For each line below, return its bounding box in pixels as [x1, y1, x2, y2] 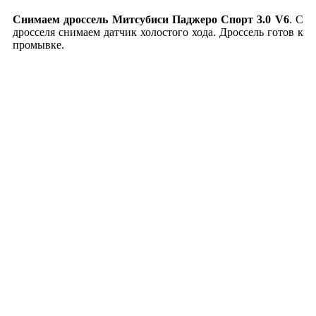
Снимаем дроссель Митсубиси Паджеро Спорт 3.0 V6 [13, 13, 289, 25]
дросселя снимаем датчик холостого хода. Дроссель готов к [13, 26, 303, 38]
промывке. [13, 39, 64, 51]
